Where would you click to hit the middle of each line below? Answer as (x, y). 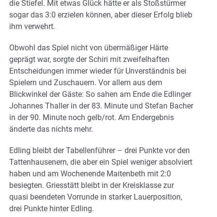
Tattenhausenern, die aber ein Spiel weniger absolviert (101, 162)
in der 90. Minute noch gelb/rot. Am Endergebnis (92, 117)
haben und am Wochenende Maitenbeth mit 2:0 (90, 173)
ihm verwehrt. (32, 26)
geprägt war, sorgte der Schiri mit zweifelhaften (89, 59)
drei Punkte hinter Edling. (52, 208)
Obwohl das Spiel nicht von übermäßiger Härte (89, 47)
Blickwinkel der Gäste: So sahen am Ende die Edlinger (100, 94)
